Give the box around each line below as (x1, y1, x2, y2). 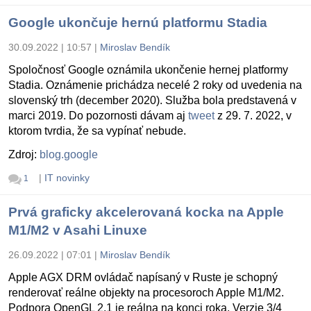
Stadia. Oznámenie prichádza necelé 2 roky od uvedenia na (8, 79, 302, 92)
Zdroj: (8, 149, 40, 161)
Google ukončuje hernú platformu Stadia (8, 15, 267, 31)
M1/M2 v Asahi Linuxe (8, 222, 147, 237)
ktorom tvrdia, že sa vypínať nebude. (8, 125, 186, 137)
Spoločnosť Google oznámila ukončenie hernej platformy (8, 64, 288, 76)
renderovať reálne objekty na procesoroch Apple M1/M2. (8, 286, 284, 299)
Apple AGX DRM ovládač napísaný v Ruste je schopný (8, 271, 278, 283)
